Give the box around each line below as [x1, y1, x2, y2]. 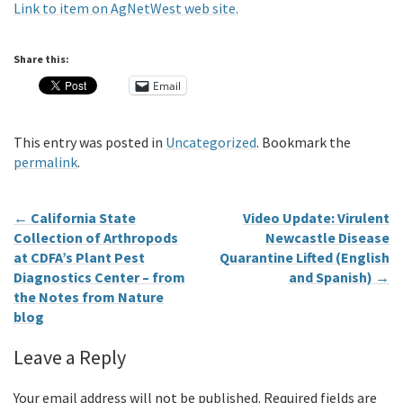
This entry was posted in [13, 133, 166, 152]
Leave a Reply [13, 345, 126, 371]
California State [28, 209, 136, 228]
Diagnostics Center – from [13, 268, 185, 287]
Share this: [13, 52, 69, 67]
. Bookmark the [256, 133, 351, 152]
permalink [13, 153, 77, 172]
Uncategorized [166, 133, 256, 152]
